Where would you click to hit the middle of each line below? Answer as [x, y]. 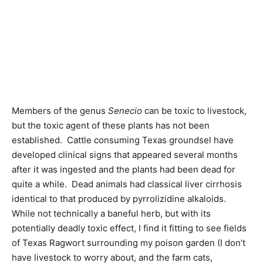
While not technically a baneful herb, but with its [111, 213]
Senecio [125, 110]
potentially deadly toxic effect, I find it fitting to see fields [129, 228]
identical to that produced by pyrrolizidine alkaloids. [119, 198]
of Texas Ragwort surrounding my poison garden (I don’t [129, 242]
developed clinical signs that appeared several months [125, 154]
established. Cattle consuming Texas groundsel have [123, 140]
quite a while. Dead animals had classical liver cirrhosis [127, 184]
